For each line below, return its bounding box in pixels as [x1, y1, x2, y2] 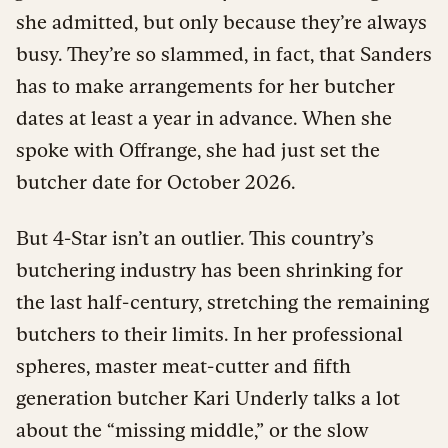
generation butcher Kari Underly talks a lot [16, 386, 400, 409]
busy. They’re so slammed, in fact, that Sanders [16, 42, 432, 65]
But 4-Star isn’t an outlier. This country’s [16, 226, 374, 249]
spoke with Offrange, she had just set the [16, 138, 380, 161]
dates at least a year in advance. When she [16, 106, 392, 129]
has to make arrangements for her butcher [16, 74, 395, 97]
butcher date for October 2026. [16, 170, 295, 193]
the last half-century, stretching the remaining [16, 290, 429, 313]
